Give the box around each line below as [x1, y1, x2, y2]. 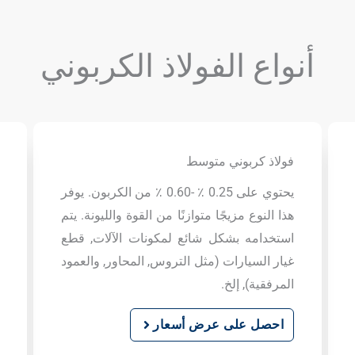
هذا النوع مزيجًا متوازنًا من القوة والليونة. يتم [61, 208, 294, 223]
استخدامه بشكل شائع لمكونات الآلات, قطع [61, 231, 294, 246]
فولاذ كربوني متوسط [186, 154, 294, 169]
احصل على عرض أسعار [153, 317, 284, 332]
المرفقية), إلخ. [221, 277, 294, 292]
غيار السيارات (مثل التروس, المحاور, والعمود [61, 254, 294, 269]
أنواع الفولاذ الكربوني [40, 48, 315, 85]
